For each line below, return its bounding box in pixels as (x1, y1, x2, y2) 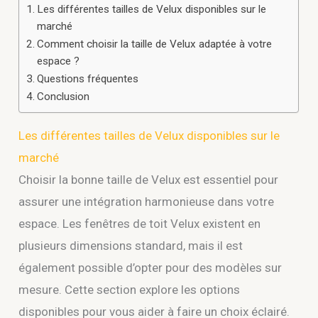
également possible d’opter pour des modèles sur (18, 260, 283, 275)
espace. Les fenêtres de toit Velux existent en (18, 216, 261, 231)
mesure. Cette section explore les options (18, 282, 241, 297)
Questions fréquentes (37, 72, 139, 85)
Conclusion (37, 89, 90, 103)
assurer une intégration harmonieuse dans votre (18, 194, 275, 209)
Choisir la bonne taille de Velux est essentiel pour (18, 172, 279, 187)
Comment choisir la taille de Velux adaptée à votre (37, 37, 273, 50)
